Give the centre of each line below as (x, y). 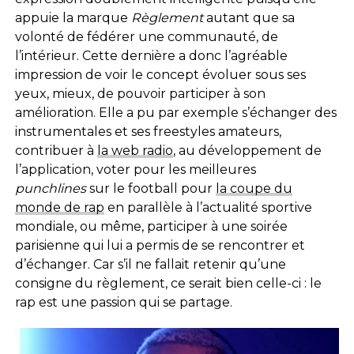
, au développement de (247, 150)
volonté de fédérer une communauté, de (146, 36)
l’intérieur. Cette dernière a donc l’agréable (151, 55)
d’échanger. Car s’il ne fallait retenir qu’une (150, 264)
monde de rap (59, 207)
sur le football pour (151, 188)
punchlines (50, 188)
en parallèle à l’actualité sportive (208, 207)
